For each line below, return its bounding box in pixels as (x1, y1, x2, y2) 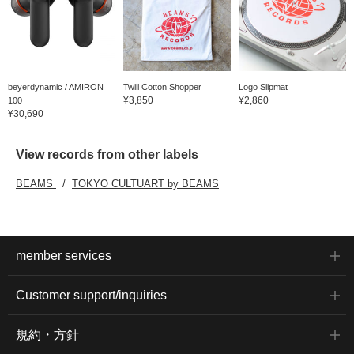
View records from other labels (16, 147, 198, 161)
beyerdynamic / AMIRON (8, 81, 104, 92)
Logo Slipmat (238, 81, 288, 92)
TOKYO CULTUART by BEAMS (72, 177, 219, 190)
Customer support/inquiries (16, 288, 167, 302)
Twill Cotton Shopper (122, 81, 201, 92)
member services (16, 248, 111, 262)
